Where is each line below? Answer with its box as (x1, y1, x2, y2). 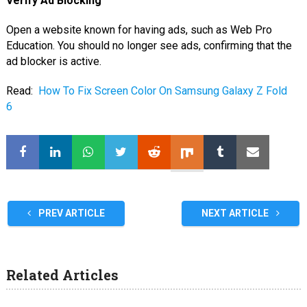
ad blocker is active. (5, 55, 101, 69)
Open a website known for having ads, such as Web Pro (5, 23, 272, 37)
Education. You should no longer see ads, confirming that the (5, 39, 292, 53)
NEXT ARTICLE (201, 208, 271, 219)
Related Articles (5, 266, 119, 284)
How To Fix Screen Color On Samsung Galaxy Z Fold (38, 84, 287, 98)
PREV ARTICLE (36, 208, 105, 219)
